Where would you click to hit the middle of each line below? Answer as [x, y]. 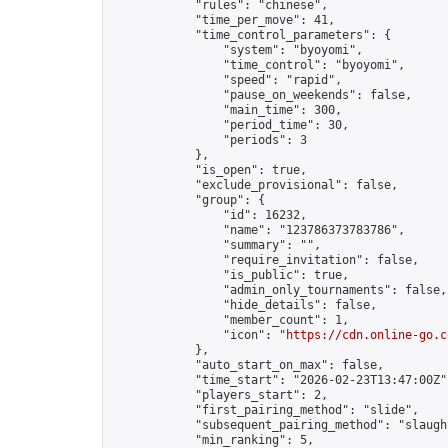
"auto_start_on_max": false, [247, 365]
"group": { [188, 200]
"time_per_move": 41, [223, 20]
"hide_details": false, [244, 305]
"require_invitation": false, [265, 260]
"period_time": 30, [230, 125]
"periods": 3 [209, 140]
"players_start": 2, [219, 395]
